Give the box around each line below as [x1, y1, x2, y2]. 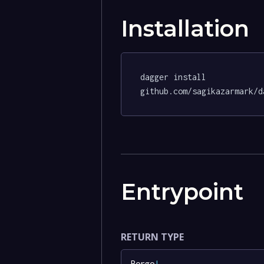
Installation [121, 15, 250, 42]
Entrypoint [121, 177, 244, 206]
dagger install [140, 71, 212, 82]
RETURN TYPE [121, 230, 184, 243]
